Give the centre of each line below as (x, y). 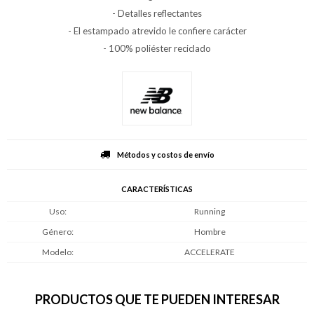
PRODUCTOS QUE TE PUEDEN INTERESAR (157, 299)
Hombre (210, 231)
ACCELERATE (210, 252)
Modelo (57, 252)
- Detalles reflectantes (157, 13)
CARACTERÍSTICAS (157, 189)
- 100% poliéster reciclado (157, 48)
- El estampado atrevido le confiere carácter (157, 31)
